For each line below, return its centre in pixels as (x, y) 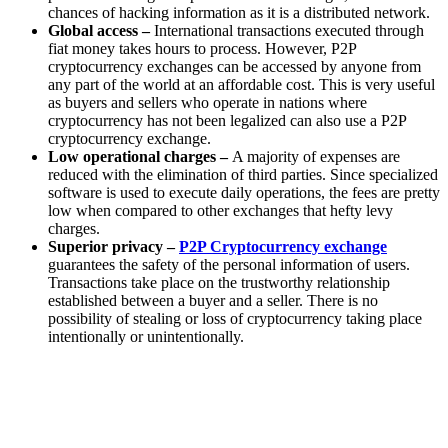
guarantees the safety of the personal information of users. (229, 265)
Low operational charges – (140, 157)
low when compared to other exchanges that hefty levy (220, 211)
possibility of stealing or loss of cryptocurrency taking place (235, 319)
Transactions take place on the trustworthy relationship (219, 283)
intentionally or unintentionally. (146, 337)
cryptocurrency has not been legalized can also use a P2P (227, 121)
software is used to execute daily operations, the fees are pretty (244, 193)
